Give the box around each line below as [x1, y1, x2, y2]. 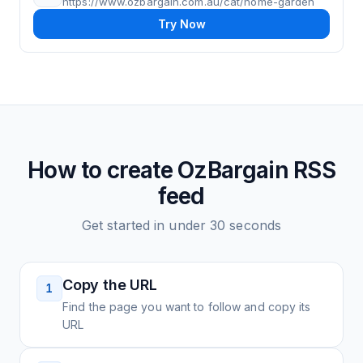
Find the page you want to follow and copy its [62, 300, 311, 314]
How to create [27, 156, 178, 184]
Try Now [157, 17, 206, 31]
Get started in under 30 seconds [81, 217, 282, 233]
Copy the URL [62, 276, 157, 293]
